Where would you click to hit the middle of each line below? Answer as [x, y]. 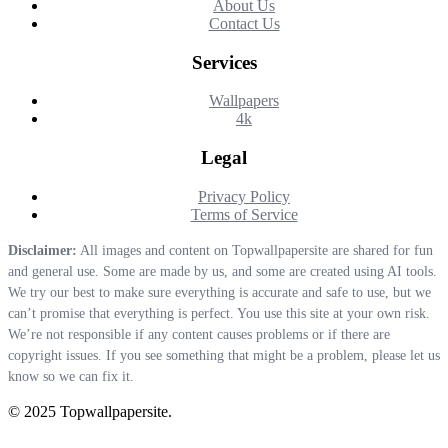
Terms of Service [244, 214]
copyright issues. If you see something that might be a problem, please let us [224, 355]
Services [224, 62]
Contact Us [244, 23]
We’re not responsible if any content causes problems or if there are [199, 334]
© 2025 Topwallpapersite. [90, 411]
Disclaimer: [42, 250]
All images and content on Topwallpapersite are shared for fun [255, 250]
